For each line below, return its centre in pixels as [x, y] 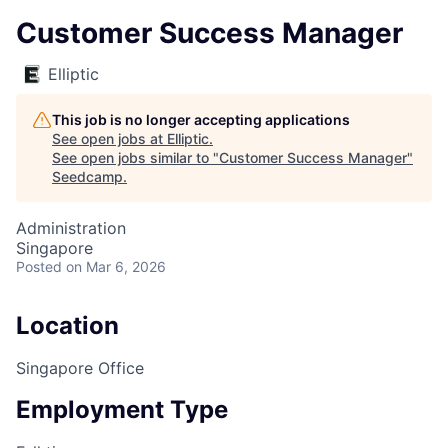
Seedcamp [87, 176]
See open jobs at [109, 138]
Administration [71, 228]
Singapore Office [80, 367]
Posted [39, 266]
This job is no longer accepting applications [201, 119]
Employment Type [122, 409]
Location [67, 325]
